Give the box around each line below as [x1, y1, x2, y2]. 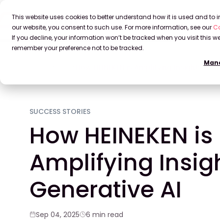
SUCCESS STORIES [29, 106, 90, 116]
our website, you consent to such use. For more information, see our [12, 23, 213, 31]
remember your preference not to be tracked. [12, 44, 144, 52]
